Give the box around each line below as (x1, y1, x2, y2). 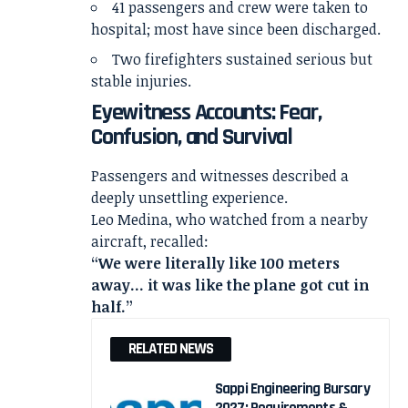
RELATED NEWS (128, 338, 213, 359)
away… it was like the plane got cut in (91, 274, 369, 295)
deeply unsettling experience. (91, 187, 288, 208)
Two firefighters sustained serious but (112, 49, 372, 70)
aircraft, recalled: (91, 230, 209, 251)
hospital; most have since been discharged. (91, 19, 381, 40)
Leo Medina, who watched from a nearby (91, 209, 368, 229)
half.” (91, 296, 133, 317)
